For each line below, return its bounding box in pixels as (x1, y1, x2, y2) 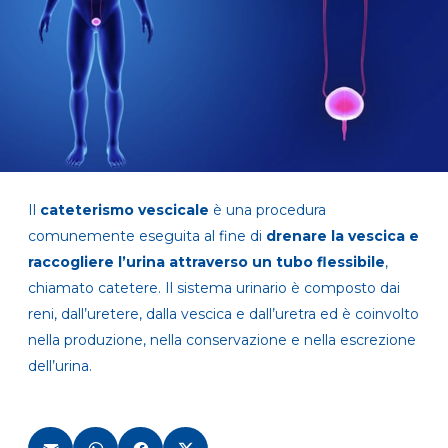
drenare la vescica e (266, 227, 419, 246)
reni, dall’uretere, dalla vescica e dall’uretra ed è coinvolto (28, 305, 419, 324)
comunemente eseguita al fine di (28, 227, 266, 246)
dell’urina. (28, 357, 92, 376)
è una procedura (209, 201, 326, 220)
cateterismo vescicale (40, 201, 209, 220)
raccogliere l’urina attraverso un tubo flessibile (28, 253, 385, 272)
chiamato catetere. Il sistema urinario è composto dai (28, 279, 400, 298)
